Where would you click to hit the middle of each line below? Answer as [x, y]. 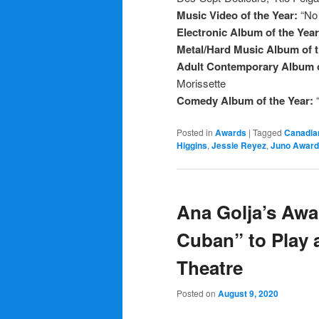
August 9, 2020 [248, 293]
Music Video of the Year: [239, 15]
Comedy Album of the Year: [246, 100]
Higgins [192, 145]
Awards [231, 132]
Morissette [201, 83]
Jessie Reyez [239, 145]
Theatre [210, 267]
